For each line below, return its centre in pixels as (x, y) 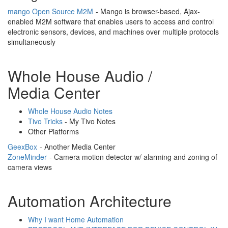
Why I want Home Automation (76, 219)
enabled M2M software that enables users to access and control (111, 21)
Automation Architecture (90, 201)
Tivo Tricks (45, 121)
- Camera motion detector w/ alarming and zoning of (132, 157)
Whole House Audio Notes (70, 111)
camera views (30, 167)
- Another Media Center (77, 147)
